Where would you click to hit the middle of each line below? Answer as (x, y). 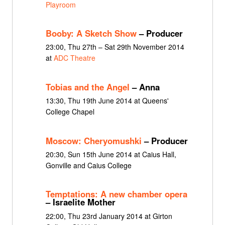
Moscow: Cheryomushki (93, 140)
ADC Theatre (74, 58)
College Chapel (70, 112)
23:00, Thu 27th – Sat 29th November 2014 (115, 47)
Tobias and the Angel (87, 87)
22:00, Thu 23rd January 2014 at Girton (109, 216)
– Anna (144, 87)
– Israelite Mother (80, 202)
